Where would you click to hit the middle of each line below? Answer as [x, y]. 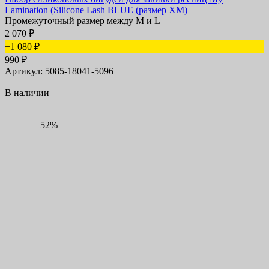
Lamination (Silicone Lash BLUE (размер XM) [96, 10]
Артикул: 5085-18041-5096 [59, 71]
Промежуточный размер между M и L [83, 21]
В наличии [27, 93]
